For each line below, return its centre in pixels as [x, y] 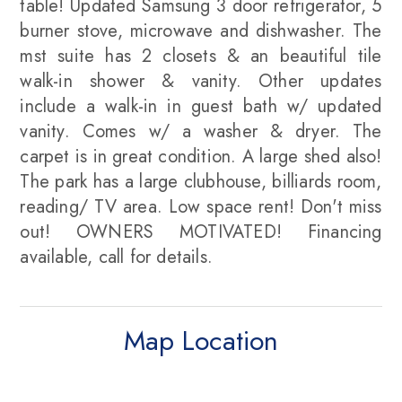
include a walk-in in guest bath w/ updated [201, 106]
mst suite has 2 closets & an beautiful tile [201, 56]
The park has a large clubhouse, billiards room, [201, 182]
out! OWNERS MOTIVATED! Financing [201, 232]
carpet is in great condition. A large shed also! [201, 157]
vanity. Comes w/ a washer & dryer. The [201, 131]
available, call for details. [117, 257]
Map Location [201, 341]
